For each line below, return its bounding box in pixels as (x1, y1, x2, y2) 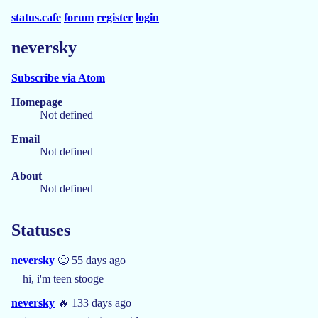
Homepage (11, 95, 62, 108)
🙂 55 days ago (55, 253, 126, 266)
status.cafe (11, 11, 61, 23)
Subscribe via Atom (11, 71, 105, 84)
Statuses (11, 220, 70, 239)
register (97, 11, 133, 23)
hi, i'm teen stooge (23, 272, 104, 285)
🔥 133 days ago (55, 296, 131, 309)
